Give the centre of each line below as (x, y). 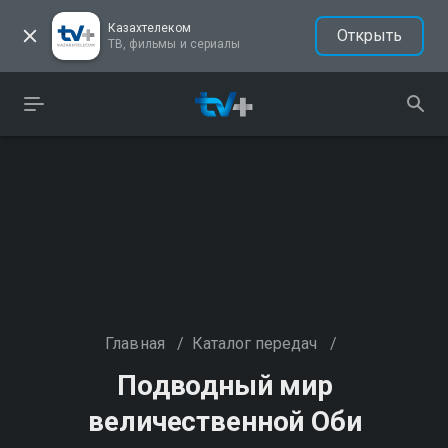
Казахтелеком (149, 28)
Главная (135, 343)
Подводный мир (225, 385)
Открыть (369, 35)
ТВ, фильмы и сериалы (174, 44)
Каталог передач (254, 343)
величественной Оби (225, 421)
